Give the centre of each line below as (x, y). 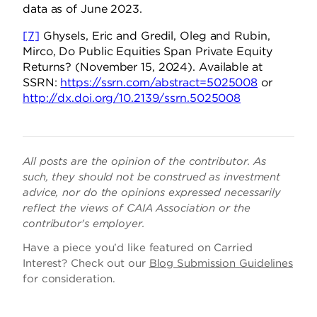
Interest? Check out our (86, 263)
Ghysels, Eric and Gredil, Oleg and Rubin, (155, 36)
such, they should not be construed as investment (152, 177)
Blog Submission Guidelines (221, 263)
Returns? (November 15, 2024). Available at (143, 67)
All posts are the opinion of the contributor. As (145, 162)
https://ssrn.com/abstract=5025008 (159, 83)
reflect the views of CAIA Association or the (137, 208)
